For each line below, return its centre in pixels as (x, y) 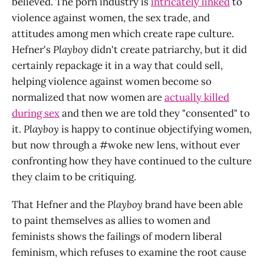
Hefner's (32, 49)
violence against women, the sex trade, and (111, 17)
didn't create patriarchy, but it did (168, 49)
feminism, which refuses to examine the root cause (129, 252)
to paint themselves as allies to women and (111, 220)
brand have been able (193, 204)
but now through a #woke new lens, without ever (126, 145)
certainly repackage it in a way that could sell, (117, 65)
